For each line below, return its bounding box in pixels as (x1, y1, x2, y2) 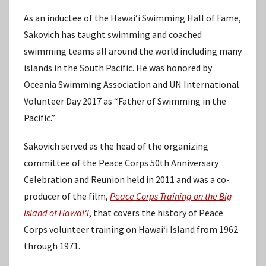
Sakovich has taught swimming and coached (24, 28, 202, 40)
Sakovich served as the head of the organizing (24, 140, 208, 152)
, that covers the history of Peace (89, 206, 223, 218)
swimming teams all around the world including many (24, 45, 242, 57)
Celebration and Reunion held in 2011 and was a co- (24, 173, 230, 185)
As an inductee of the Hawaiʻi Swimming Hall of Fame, (24, 11, 241, 24)
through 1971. (24, 239, 80, 252)
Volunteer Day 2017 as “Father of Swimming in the (24, 94, 226, 107)
